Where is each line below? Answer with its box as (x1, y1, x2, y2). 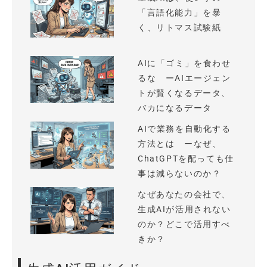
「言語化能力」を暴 (138, 7, 222, 18)
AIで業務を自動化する (138, 123, 231, 134)
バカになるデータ (138, 103, 212, 113)
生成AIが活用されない (138, 204, 231, 215)
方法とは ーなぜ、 (138, 138, 222, 149)
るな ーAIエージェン (138, 73, 231, 83)
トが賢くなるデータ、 (138, 88, 231, 98)
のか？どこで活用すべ (138, 219, 231, 229)
